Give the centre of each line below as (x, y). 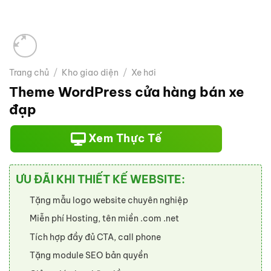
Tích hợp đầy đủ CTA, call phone (95, 237)
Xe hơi (144, 73)
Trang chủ (29, 73)
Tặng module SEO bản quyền (89, 256)
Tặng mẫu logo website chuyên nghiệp (109, 200)
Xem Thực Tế (124, 138)
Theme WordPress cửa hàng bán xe (127, 92)
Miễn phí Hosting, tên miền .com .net (104, 219)
